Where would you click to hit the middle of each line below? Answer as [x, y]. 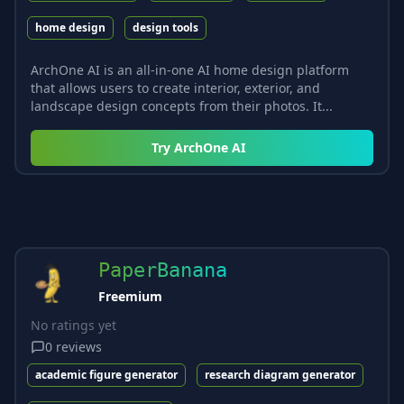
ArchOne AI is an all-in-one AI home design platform [190, 69]
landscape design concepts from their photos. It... [182, 106]
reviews [79, 346]
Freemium [130, 296]
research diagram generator [280, 374]
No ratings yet [73, 325]
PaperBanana [163, 270]
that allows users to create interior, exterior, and [175, 87]
